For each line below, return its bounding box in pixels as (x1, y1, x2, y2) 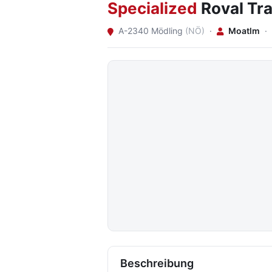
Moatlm (228, 25, 260, 36)
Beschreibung (120, 257, 194, 270)
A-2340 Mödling (116, 25, 185, 36)
